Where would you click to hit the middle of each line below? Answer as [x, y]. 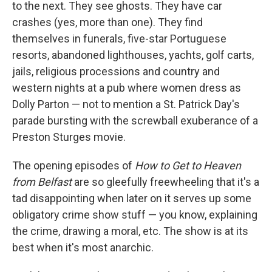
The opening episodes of [73, 165]
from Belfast [42, 182]
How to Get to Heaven [188, 165]
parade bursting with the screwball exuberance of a [135, 121]
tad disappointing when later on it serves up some [132, 198]
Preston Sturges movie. [69, 137]
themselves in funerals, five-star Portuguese [119, 39]
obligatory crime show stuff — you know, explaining [135, 215]
